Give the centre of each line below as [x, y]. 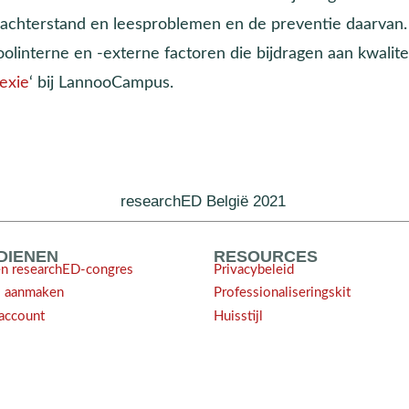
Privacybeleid [254, 270]
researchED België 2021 [203, 201]
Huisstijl [238, 316]
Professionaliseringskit [282, 293]
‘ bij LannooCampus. [101, 83]
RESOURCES [266, 257]
